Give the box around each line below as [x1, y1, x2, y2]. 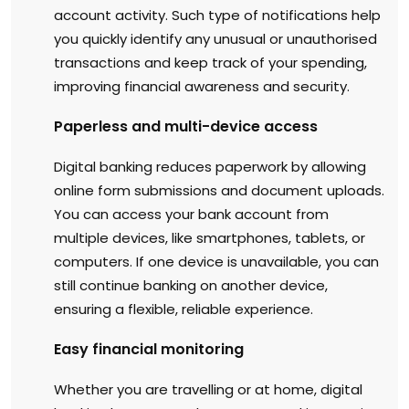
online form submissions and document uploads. [54, 180, 384, 200]
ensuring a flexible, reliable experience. [54, 299, 313, 319]
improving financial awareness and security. [54, 76, 350, 96]
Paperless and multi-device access [54, 115, 318, 137]
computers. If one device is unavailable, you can [54, 251, 379, 271]
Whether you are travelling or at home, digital [54, 379, 362, 399]
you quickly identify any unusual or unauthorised [54, 28, 377, 48]
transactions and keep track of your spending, [54, 52, 367, 72]
